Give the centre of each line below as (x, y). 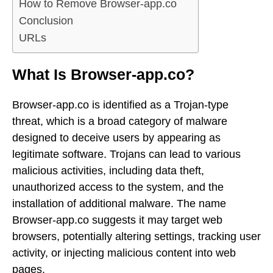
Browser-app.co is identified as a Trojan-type (120, 105)
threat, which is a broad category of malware (120, 121)
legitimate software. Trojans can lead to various (126, 154)
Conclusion (46, 21)
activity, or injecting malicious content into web (124, 253)
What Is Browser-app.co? (103, 75)
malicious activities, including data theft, (108, 170)
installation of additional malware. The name (119, 203)
